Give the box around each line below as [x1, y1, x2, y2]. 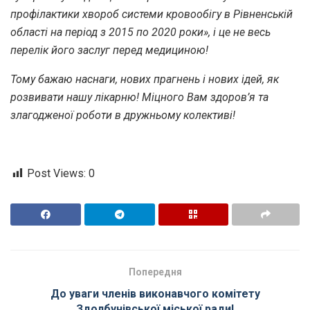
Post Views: [27, 167, 86, 181]
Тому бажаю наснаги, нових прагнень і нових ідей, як [10, 73, 279, 86]
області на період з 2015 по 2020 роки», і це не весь [10, 26, 271, 39]
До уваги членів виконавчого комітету [50, 287, 260, 301]
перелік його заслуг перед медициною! [10, 44, 208, 57]
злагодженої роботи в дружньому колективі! [10, 109, 235, 122]
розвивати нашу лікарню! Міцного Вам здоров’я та [10, 91, 268, 104]
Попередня [128, 266, 182, 278]
